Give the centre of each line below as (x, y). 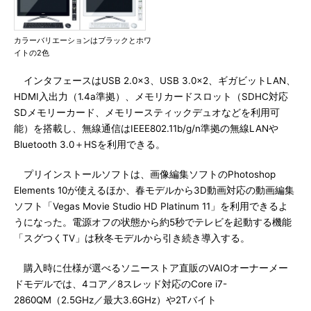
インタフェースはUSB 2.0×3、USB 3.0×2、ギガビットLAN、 (155, 81)
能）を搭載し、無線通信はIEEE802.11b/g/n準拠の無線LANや (146, 128)
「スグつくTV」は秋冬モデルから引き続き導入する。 (132, 238)
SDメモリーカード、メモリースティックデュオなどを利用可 (147, 112)
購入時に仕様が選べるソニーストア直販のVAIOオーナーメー (151, 268)
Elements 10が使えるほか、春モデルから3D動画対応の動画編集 (154, 190)
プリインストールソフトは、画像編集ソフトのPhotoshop (145, 174)
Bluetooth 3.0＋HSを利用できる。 (90, 144)
